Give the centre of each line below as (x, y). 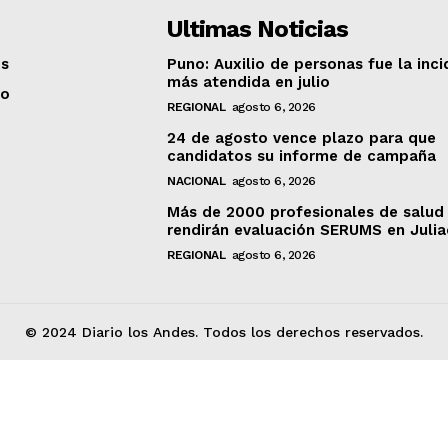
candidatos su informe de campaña (302, 156)
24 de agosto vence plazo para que (302, 138)
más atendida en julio (249, 82)
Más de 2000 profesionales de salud (306, 212)
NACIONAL (196, 181)
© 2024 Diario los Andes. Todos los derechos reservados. (224, 332)
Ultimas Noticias (258, 29)
